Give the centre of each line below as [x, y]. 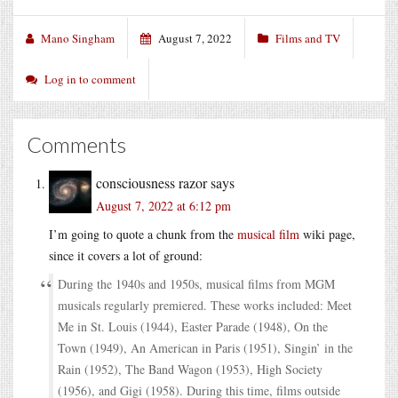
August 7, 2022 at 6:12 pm [163, 205]
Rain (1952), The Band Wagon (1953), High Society [190, 369]
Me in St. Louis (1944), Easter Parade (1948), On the [193, 326]
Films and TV [308, 38]
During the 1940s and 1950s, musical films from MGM [196, 283]
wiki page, [327, 234]
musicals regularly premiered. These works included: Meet [205, 305]
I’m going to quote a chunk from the [143, 234]
